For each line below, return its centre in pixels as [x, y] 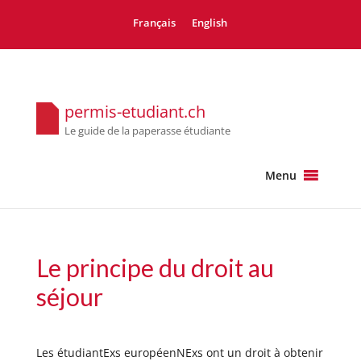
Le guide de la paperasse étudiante [147, 131]
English [210, 23]
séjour [69, 297]
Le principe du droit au [155, 268]
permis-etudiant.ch [135, 112]
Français [155, 23]
